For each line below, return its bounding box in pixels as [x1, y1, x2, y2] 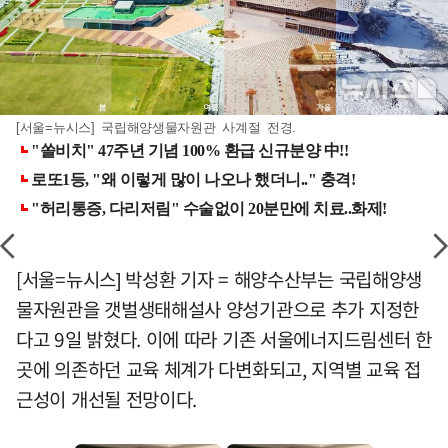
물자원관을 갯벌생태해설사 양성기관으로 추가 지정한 [16, 295, 419, 323]
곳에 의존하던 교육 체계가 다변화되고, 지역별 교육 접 [16, 355, 422, 383]
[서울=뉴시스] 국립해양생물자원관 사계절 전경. [16, 120, 297, 135]
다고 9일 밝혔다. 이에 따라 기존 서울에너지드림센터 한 [16, 325, 432, 353]
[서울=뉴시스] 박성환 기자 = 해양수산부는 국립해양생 [16, 265, 422, 293]
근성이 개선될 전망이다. [16, 385, 198, 413]
